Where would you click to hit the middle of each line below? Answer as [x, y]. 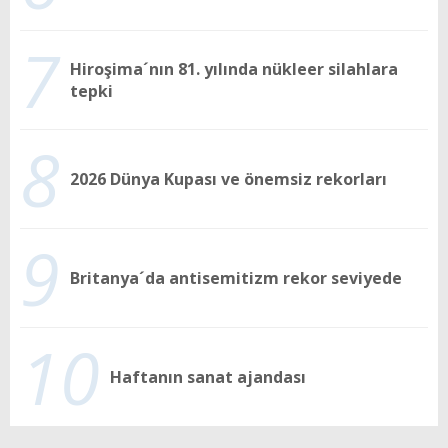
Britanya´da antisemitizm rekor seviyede [236, 277]
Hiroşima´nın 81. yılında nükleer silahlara [234, 68]
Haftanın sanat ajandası [208, 376]
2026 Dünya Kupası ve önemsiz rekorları [228, 178]
